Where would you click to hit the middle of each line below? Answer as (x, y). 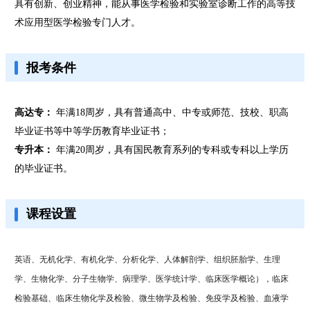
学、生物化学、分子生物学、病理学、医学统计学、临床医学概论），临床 (151, 279)
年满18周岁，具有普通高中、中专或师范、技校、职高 (171, 113)
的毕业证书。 (43, 169)
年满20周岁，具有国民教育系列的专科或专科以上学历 (171, 150)
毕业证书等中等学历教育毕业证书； (92, 131)
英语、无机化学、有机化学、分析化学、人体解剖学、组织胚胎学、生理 (147, 259)
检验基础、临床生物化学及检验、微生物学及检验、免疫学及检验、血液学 (151, 298)
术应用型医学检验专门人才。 (77, 23)
